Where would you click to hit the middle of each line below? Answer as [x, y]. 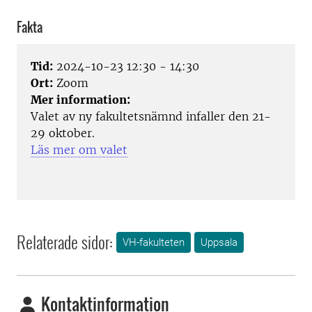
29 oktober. [63, 133]
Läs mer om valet [79, 149]
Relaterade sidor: [65, 241]
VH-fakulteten [154, 242]
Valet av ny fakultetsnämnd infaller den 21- [151, 116]
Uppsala [219, 242]
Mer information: [80, 99]
